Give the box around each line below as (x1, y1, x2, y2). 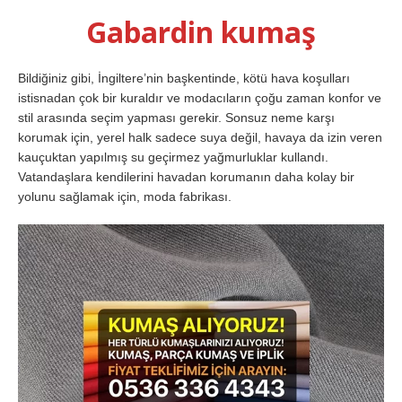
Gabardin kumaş (86, 12, 316, 51)
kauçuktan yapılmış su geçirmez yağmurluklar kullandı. (18, 149, 328, 164)
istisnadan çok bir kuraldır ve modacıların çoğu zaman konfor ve (18, 90, 381, 105)
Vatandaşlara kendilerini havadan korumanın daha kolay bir (18, 169, 354, 184)
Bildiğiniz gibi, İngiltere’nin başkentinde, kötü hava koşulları (18, 70, 350, 85)
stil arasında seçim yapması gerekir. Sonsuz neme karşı (18, 109, 335, 125)
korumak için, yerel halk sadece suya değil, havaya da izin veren (18, 129, 382, 144)
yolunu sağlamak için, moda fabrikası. (18, 188, 232, 204)
